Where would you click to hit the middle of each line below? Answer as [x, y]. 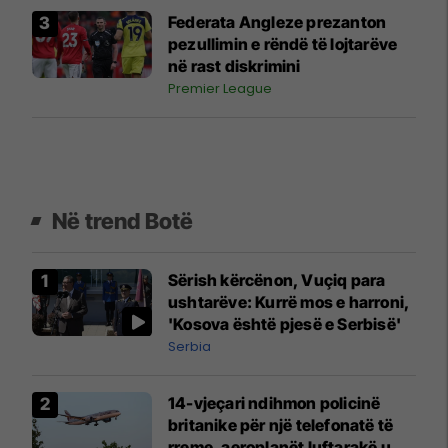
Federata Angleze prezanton [277, 21]
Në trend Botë [123, 220]
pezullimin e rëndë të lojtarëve [283, 43]
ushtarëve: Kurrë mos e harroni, [289, 301]
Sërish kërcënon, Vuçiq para [277, 279]
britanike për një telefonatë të [281, 424]
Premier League [220, 88]
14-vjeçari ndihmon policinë [274, 402]
